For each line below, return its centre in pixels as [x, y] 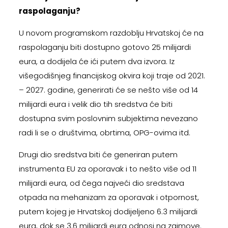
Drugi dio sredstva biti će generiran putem [98, 155]
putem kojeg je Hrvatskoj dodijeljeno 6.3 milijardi [108, 212]
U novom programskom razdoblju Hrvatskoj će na [111, 33]
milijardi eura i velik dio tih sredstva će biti [95, 104]
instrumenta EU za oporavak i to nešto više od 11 [107, 169]
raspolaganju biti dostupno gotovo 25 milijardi [105, 47]
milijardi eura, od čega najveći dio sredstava [101, 183]
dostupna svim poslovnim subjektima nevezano [108, 119]
